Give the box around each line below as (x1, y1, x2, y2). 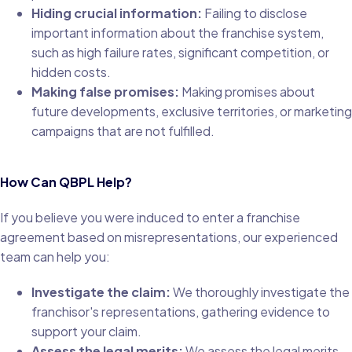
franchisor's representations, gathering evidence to (31, 302, 330, 320)
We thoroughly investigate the (170, 283, 350, 300)
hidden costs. (31, 63, 111, 80)
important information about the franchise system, (31, 24, 324, 41)
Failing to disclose (202, 4, 307, 21)
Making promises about (179, 82, 315, 100)
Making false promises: (31, 82, 179, 100)
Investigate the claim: (31, 283, 170, 300)
